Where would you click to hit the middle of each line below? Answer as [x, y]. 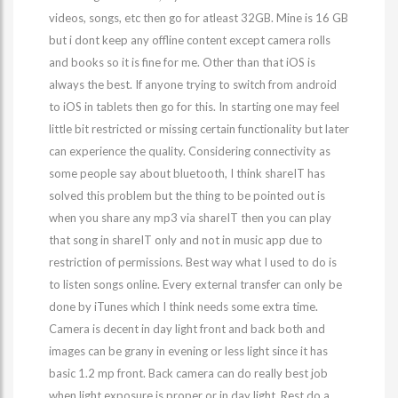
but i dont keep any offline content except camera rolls [190, 40]
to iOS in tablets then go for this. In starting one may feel [194, 107]
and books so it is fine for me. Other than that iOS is [182, 62]
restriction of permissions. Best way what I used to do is [193, 262]
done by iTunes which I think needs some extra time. [183, 306]
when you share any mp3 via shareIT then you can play [190, 218]
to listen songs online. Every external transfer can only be [195, 284]
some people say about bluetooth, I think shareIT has [187, 173]
